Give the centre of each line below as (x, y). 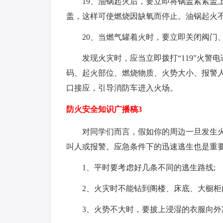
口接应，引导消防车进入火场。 (122, 88)
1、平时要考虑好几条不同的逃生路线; (149, 167)
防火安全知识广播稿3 (104, 109)
